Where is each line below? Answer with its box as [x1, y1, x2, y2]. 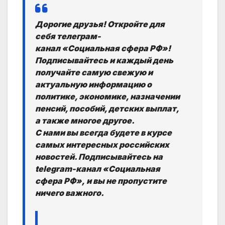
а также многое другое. [35, 116, 135, 126]
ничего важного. [35, 188, 104, 198]
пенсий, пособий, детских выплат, [35, 103, 179, 114]
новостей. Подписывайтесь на [35, 152, 163, 162]
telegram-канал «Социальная [35, 164, 160, 174]
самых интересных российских [35, 140, 169, 150]
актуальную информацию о [35, 79, 152, 90]
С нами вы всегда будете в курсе [35, 128, 172, 138]
